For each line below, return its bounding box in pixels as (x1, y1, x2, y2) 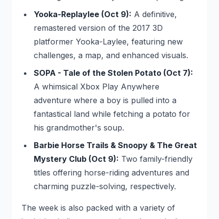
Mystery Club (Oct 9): (33, 154, 119, 164)
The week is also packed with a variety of (22, 203, 175, 213)
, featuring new (126, 37, 183, 46)
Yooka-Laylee (75, 37, 127, 46)
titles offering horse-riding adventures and (33, 168, 189, 177)
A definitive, (131, 9, 177, 19)
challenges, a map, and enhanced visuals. (33, 50, 188, 60)
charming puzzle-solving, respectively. (33, 181, 176, 191)
